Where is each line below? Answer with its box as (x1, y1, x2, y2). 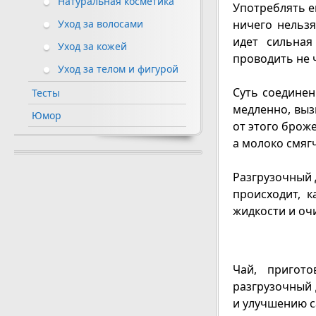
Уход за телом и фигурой (58, 62, 178, 76)
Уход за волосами (58, 17, 143, 31)
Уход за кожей (58, 39, 127, 54)
